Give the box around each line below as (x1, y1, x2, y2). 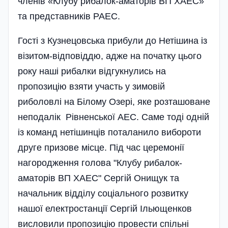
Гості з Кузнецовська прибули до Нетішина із (18, 36, 207, 46)
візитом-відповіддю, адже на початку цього (18, 51, 202, 62)
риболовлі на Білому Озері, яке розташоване (18, 97, 210, 107)
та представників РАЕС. (18, 11, 120, 22)
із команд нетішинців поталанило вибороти (18, 127, 201, 138)
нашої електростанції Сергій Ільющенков (18, 204, 192, 214)
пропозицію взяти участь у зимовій (18, 81, 165, 92)
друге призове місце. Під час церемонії (18, 142, 184, 153)
